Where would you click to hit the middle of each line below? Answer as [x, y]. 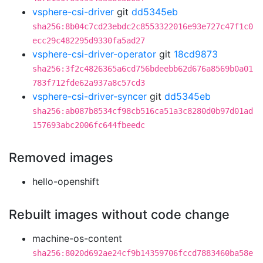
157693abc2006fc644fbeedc [89, 125]
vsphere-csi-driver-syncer [90, 96]
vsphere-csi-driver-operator [94, 54]
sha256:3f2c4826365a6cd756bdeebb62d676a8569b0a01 [143, 69]
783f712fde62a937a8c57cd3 [89, 83]
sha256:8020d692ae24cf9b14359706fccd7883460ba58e [143, 253]
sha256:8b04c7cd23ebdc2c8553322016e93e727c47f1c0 [143, 26]
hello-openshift [66, 181]
